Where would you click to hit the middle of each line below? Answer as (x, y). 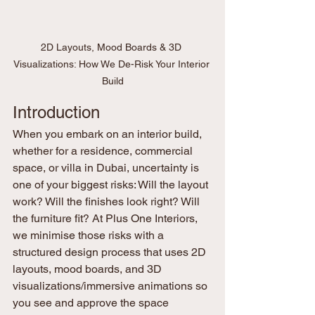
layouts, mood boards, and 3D (89, 269)
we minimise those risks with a (90, 236)
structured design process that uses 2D (111, 252)
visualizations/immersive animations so (111, 286)
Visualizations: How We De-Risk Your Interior (112, 64)
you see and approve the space (92, 303)
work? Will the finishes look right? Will (108, 202)
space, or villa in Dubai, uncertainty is (107, 168)
